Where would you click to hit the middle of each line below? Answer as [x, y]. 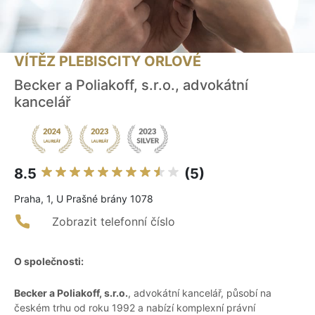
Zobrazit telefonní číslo [114, 222]
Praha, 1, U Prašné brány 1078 [84, 199]
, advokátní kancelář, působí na [200, 293]
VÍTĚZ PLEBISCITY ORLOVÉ [108, 62]
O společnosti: [49, 262]
